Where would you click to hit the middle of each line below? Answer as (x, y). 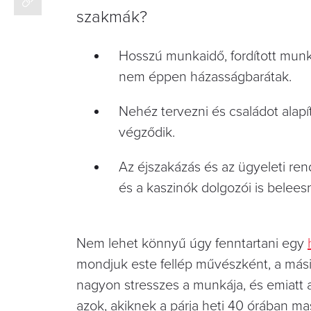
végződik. (147, 132)
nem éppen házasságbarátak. (205, 77)
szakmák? (112, 17)
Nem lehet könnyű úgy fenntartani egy (192, 243)
